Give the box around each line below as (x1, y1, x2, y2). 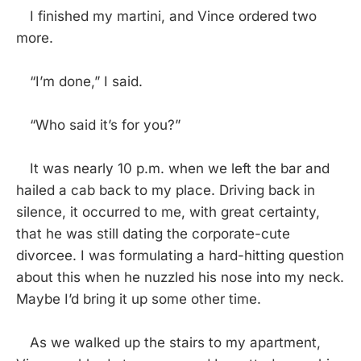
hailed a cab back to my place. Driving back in (16, 181, 315, 198)
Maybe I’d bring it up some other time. (16, 290, 261, 307)
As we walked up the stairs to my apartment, (16, 334, 321, 351)
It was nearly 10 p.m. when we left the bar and (16, 160, 330, 176)
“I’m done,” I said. (16, 73, 143, 89)
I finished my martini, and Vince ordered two (16, 7, 317, 24)
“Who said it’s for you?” (16, 116, 180, 133)
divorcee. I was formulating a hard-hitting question (16, 247, 344, 263)
